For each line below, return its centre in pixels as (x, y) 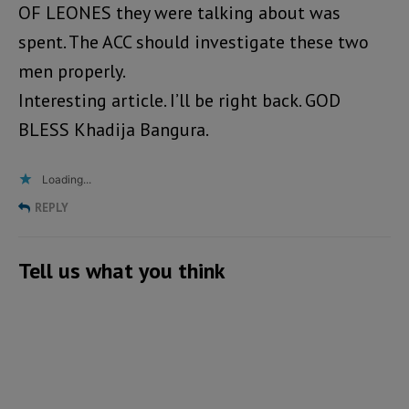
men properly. (72, 71)
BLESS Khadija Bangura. (114, 129)
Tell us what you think (122, 270)
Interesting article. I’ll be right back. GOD (179, 100)
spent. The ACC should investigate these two (194, 42)
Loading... (67, 179)
